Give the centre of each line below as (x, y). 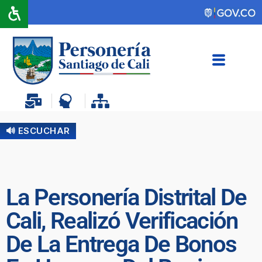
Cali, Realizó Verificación (122, 220)
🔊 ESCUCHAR (38, 130)
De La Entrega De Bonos (121, 244)
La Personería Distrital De (126, 197)
